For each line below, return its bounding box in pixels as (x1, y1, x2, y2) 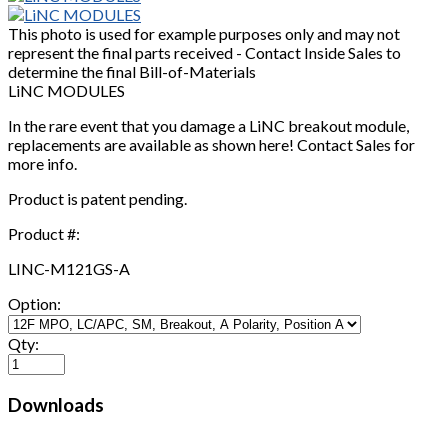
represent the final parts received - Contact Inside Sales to (8, 43, 401, 62)
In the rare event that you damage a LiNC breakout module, (8, 116, 409, 135)
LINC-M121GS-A (8, 259, 130, 278)
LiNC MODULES (8, 81, 125, 100)
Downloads (8, 393, 104, 416)
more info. (8, 154, 77, 173)
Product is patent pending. (8, 189, 187, 208)
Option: (8, 294, 61, 313)
